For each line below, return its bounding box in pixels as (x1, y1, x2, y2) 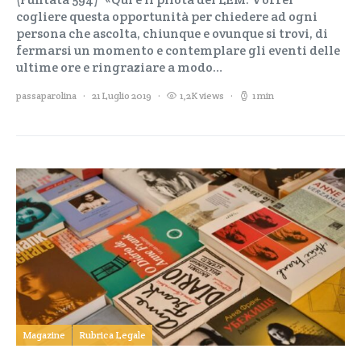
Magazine (23, 329, 65, 341)
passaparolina (16, 89, 77, 102)
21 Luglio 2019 (92, 89, 151, 102)
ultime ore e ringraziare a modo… (16, 59, 222, 76)
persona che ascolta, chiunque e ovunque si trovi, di (16, 25, 328, 42)
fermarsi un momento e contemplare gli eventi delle (16, 42, 340, 59)
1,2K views (180, 89, 224, 102)
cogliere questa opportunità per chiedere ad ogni (16, 8, 317, 25)
